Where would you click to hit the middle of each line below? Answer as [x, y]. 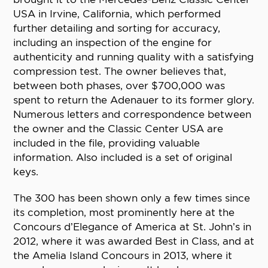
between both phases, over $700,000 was [119, 86]
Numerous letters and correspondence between [133, 115]
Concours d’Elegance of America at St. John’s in [133, 227]
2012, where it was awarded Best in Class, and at [134, 241]
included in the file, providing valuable [107, 143]
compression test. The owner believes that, [120, 71]
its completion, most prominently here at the [124, 213]
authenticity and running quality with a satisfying [134, 57]
